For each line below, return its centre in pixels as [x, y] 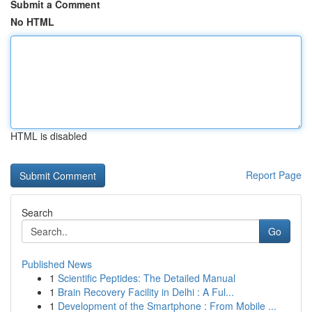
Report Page [274, 175]
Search [37, 212]
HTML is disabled [49, 136]
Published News [57, 264]
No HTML [32, 22]
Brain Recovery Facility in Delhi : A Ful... [146, 292]
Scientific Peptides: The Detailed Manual [147, 278]
